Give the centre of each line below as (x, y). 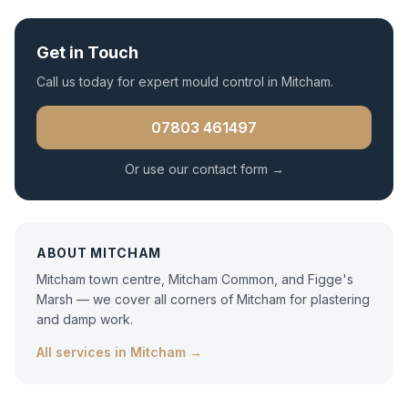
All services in (83, 352)
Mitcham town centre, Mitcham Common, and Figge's (195, 279)
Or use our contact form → (204, 169)
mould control (223, 82)
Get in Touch (87, 52)
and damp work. (85, 319)
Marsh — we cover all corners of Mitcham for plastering (203, 299)
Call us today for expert (109, 82)
